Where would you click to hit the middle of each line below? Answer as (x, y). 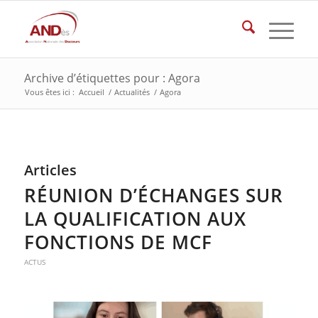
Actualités (132, 92)
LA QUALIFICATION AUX (135, 219)
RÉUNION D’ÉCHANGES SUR (153, 195)
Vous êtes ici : (49, 92)
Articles (50, 170)
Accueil (91, 92)
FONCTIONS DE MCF (118, 242)
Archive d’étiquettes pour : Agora (112, 78)
